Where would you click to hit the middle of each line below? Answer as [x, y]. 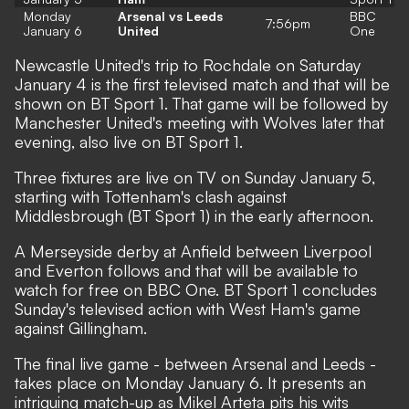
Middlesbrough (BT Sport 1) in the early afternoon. [194, 215]
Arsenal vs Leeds [170, 16]
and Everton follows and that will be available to [186, 270]
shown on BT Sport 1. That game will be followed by [201, 103]
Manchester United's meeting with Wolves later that [199, 122]
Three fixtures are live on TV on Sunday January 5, [195, 177]
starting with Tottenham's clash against [151, 196]
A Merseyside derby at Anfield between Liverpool [193, 251]
